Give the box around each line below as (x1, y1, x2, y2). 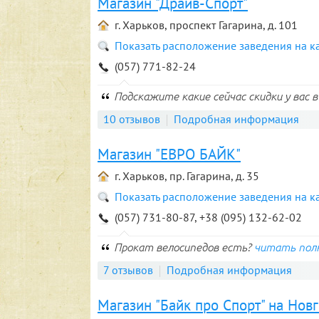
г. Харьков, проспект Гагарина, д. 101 (115, 18, 298, 32)
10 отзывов (103, 112, 160, 126)
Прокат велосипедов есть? (114, 241, 254, 253)
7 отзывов (103, 263, 153, 277)
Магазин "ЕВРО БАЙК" (98, 145, 241, 164)
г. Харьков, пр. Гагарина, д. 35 (115, 169, 259, 183)
